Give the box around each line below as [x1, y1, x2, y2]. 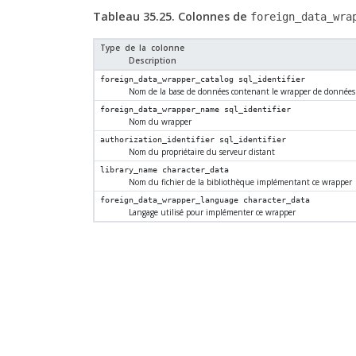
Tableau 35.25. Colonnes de [92, 9, 250, 25]
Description [128, 55, 176, 67]
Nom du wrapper [128, 116, 192, 128]
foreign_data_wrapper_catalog [100, 75, 234, 84]
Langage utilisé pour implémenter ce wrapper [128, 207, 296, 219]
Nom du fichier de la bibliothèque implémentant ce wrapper [128, 176, 352, 188]
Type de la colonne [100, 42, 184, 54]
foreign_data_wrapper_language [100, 195, 239, 205]
